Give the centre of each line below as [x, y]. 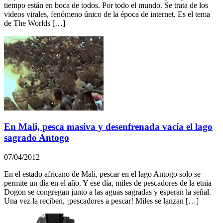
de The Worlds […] [35, 23]
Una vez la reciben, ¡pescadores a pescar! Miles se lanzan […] [101, 201]
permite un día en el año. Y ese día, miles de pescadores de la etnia [108, 183]
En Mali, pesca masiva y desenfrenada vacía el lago [108, 127]
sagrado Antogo [37, 138]
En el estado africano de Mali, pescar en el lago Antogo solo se [102, 174]
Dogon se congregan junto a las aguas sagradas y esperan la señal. [108, 192]
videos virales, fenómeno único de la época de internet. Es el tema [107, 14]
